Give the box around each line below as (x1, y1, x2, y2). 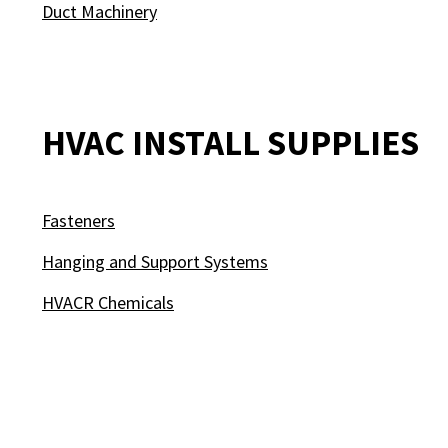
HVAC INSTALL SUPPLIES (42, 121, 419, 165)
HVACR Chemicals (42, 291, 174, 314)
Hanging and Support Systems (42, 250, 268, 273)
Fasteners (42, 209, 115, 232)
